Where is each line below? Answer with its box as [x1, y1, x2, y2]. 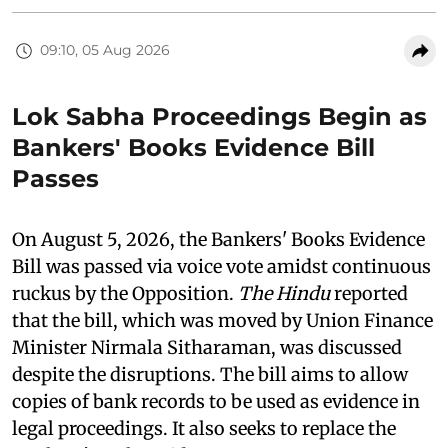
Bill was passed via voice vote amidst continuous [12, 254, 431, 278]
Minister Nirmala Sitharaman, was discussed [12, 335, 402, 359]
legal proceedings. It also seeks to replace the [12, 416, 396, 440]
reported [330, 281, 408, 305]
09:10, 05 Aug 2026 [40, 41, 170, 60]
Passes [12, 163, 99, 193]
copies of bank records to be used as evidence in [12, 389, 420, 413]
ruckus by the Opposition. [12, 281, 238, 305]
